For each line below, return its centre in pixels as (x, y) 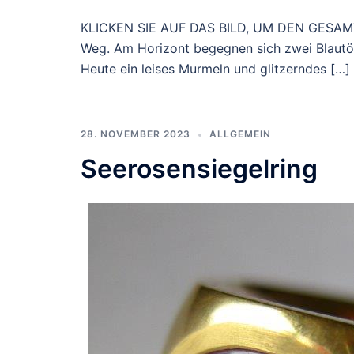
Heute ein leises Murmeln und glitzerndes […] (215, 69)
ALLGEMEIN (240, 134)
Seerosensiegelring (199, 169)
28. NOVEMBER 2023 (136, 134)
